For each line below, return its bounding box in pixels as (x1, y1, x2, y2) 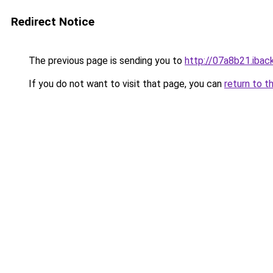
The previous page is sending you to (26, 55, 185, 66)
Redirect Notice (11, 15, 94, 29)
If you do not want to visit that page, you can (26, 78, 224, 90)
